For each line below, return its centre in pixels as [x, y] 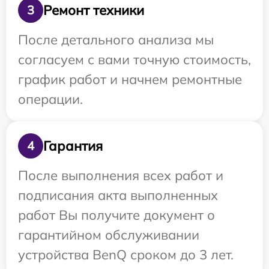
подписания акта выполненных [118, 195]
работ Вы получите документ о [116, 215]
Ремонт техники [94, 10]
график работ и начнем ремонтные [130, 79]
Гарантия [73, 146]
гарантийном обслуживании [109, 235]
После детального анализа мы [116, 40]
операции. [50, 99]
